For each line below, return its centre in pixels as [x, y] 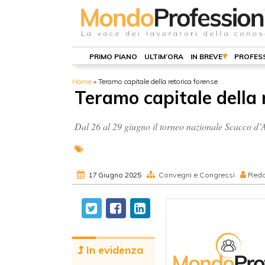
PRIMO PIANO [113, 56]
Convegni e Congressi [197, 175]
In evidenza [113, 250]
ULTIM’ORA [164, 56]
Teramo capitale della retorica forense [158, 81]
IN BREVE [206, 56]
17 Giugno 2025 [115, 175]
